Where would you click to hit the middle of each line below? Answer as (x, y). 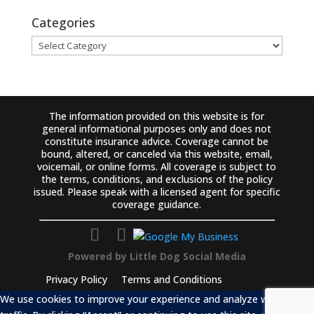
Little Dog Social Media (187, 256)
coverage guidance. (157, 204)
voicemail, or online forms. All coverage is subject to (157, 166)
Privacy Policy (76, 279)
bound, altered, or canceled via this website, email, (157, 154)
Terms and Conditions (171, 279)
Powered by (98, 256)
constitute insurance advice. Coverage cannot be (157, 141)
